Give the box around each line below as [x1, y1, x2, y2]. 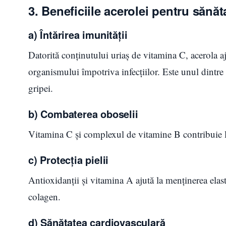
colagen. [28, 190, 61, 203]
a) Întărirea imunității [28, 27, 128, 42]
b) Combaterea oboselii [28, 106, 138, 121]
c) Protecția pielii [28, 152, 109, 167]
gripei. [28, 81, 53, 94]
